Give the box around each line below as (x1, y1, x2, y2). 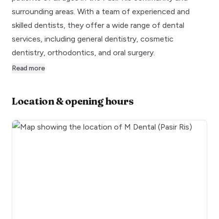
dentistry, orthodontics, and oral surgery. (12, 47, 155, 57)
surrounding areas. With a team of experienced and (12, 6, 190, 16)
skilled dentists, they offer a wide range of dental (12, 20, 184, 30)
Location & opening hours (12, 94, 133, 107)
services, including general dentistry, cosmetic (12, 34, 174, 44)
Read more (12, 64, 45, 72)
